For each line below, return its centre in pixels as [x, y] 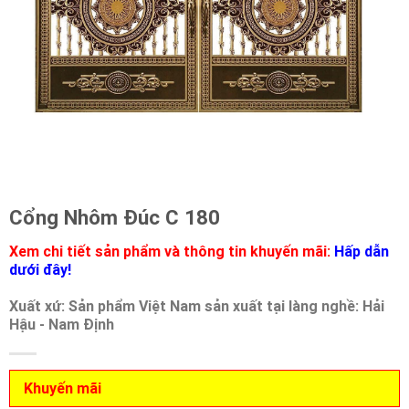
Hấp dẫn [362, 251]
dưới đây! [40, 269]
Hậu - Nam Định [62, 325]
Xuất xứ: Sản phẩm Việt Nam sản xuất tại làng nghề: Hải [197, 306]
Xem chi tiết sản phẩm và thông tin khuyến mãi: [170, 251]
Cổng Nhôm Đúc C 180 [115, 218]
